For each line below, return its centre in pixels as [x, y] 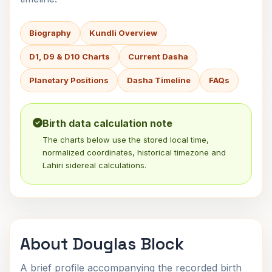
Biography [50, 33]
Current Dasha [158, 56]
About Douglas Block [102, 244]
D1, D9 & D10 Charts [70, 56]
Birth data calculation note [107, 123]
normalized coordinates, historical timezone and [134, 152]
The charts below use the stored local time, [126, 140]
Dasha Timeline [159, 80]
